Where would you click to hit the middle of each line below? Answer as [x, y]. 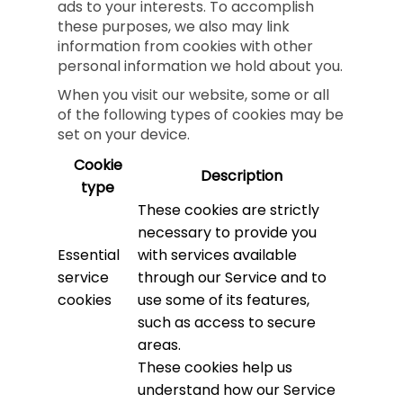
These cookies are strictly [228, 210]
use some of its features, [224, 300]
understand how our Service [237, 390]
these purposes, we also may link [174, 27]
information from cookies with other [185, 46]
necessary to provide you [227, 233]
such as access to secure [227, 322]
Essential [89, 255]
